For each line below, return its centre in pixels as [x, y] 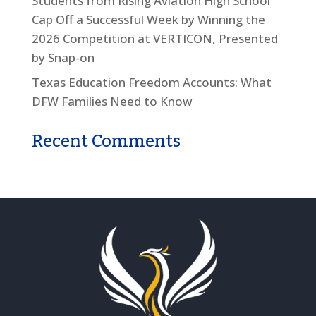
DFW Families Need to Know [112, 101]
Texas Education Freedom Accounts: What [151, 82]
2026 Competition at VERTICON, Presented [154, 38]
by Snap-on [63, 57]
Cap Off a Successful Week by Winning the [148, 19]
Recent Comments [106, 141]
